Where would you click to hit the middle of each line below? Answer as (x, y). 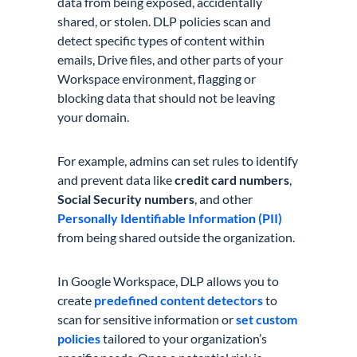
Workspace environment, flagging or (157, 78)
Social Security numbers (126, 198)
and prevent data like (116, 179)
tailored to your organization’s (184, 338)
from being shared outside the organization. (177, 237)
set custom (267, 319)
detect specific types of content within (161, 40)
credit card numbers (232, 179)
